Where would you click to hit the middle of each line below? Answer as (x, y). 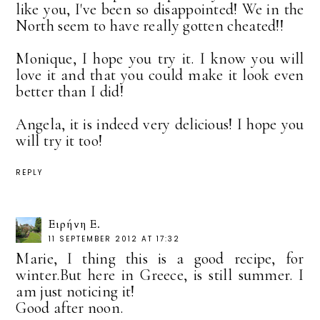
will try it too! (59, 140)
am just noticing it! (75, 292)
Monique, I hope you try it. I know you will (160, 58)
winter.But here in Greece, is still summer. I (160, 275)
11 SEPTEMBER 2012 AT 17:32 (115, 239)
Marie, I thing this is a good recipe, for (160, 259)
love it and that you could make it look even (160, 75)
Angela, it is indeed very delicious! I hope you (160, 124)
